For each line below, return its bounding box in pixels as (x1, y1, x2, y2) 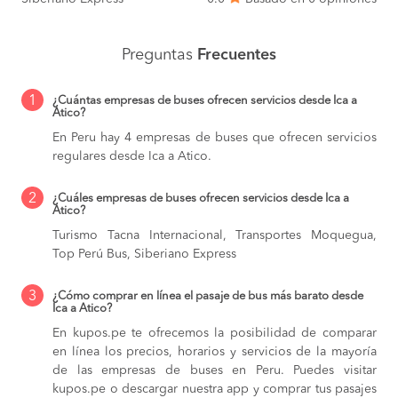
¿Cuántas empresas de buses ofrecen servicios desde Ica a (52, 94, 357, 107)
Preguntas (122, 46, 197, 63)
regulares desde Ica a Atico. (52, 149, 211, 163)
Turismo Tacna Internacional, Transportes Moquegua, (52, 228, 377, 242)
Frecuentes (197, 46, 276, 63)
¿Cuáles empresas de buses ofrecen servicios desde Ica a (52, 192, 349, 204)
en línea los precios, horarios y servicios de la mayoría (52, 345, 377, 358)
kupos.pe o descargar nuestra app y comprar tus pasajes (52, 382, 377, 395)
